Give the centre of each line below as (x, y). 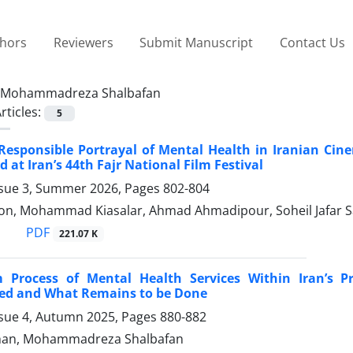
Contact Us (312, 42)
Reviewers (83, 42)
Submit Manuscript (197, 42)
